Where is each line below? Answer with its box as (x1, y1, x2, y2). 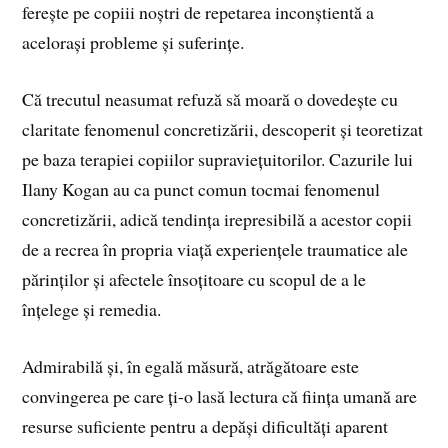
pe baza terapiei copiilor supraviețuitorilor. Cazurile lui (22, 147, 414, 172)
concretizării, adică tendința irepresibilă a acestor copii (22, 207, 413, 232)
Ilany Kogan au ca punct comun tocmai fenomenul (22, 177, 381, 202)
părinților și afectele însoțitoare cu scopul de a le (22, 267, 367, 292)
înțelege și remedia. (22, 297, 162, 322)
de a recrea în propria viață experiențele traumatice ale (22, 237, 409, 262)
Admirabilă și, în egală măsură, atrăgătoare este (22, 353, 360, 378)
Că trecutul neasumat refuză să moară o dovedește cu (22, 87, 399, 112)
